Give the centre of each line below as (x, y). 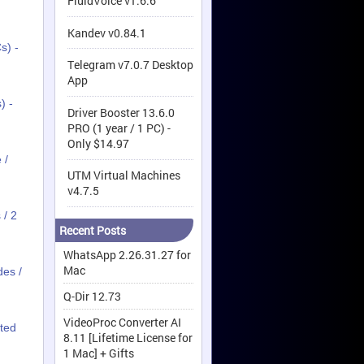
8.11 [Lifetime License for (128, 338)
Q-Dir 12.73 (92, 297)
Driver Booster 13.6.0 (121, 112)
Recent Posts (93, 231)
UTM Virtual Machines (124, 175)
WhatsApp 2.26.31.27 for (127, 255)
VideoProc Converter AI (122, 323)
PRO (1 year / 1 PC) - (119, 128)
